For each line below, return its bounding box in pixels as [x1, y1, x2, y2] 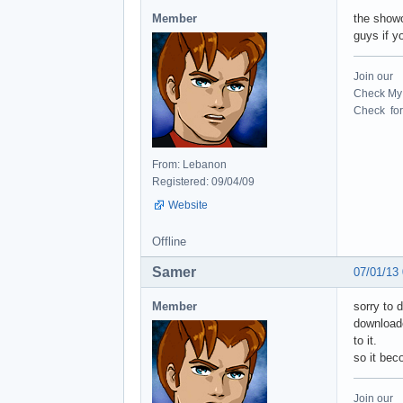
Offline [152, 234, 186, 248]
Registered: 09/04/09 [152, 175, 255, 188]
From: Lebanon [152, 157, 227, 171]
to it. [354, 333, 377, 347]
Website [168, 198, 208, 211]
